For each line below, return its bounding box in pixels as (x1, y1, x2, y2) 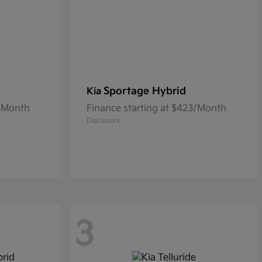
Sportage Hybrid (104, 85, 186, 97)
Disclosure (87, 116, 121, 125)
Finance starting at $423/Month (87, 103, 226, 114)
